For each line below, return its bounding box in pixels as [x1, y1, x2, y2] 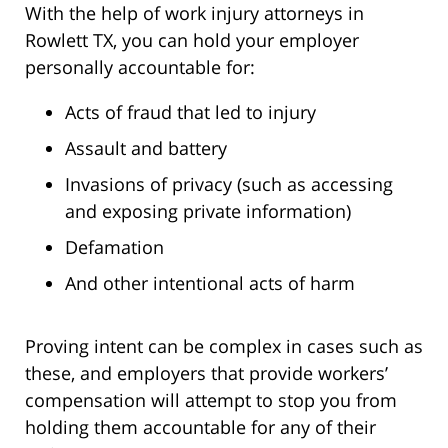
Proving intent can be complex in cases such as [25, 333, 423, 358]
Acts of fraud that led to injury [65, 99, 316, 124]
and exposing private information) [65, 198, 351, 223]
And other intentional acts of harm [65, 270, 355, 295]
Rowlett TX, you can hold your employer [25, 27, 359, 52]
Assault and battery [65, 135, 227, 160]
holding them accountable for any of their [25, 414, 376, 439]
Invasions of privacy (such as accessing [65, 171, 393, 196]
